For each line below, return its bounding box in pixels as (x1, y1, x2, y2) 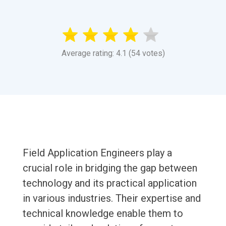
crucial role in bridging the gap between (22, 162, 197, 175)
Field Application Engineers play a (22, 147, 172, 159)
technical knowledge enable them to (22, 207, 183, 220)
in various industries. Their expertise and (22, 192, 201, 205)
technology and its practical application (22, 177, 197, 190)
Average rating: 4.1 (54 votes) (61, 48, 165, 59)
